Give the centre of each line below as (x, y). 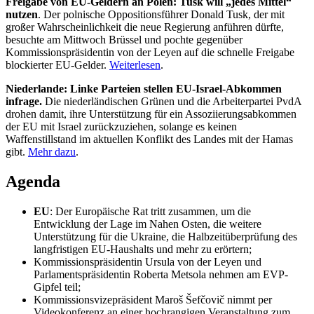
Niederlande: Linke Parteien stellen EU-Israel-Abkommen (144, 89)
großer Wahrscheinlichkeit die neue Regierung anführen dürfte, (145, 27)
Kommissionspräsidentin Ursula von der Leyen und (148, 262)
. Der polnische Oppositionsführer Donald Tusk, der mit (161, 15)
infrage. (25, 102)
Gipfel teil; (57, 287)
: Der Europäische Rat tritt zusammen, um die (150, 212)
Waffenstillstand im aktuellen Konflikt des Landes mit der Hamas (149, 139)
